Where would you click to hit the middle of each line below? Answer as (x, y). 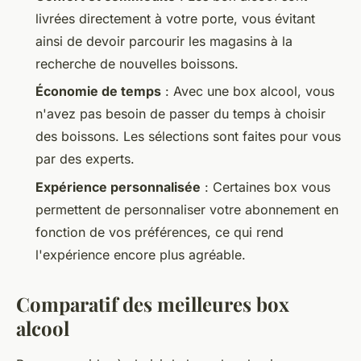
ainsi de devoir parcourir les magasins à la (164, 41)
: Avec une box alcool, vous (248, 91)
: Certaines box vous (266, 187)
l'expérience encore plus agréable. (141, 254)
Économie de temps (98, 91)
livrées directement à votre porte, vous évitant (175, 19)
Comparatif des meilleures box (153, 303)
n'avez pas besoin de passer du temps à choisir (180, 114)
